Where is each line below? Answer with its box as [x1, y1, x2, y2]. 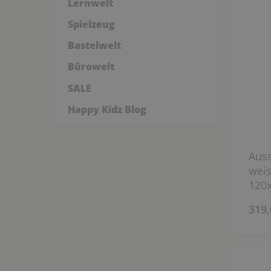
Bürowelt [67, 60, 114, 74]
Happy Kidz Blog [67, 102, 146, 116]
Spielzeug [67, 18, 115, 31]
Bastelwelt [67, 39, 121, 53]
